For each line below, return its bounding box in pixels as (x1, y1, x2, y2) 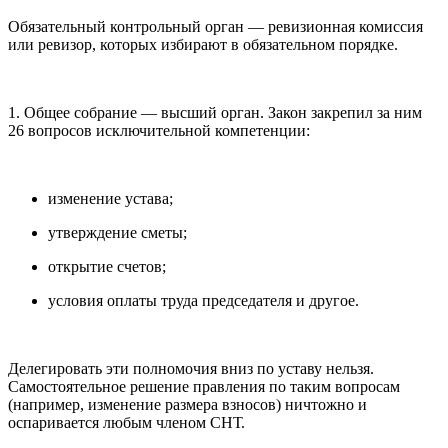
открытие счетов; (48, 258, 166, 276)
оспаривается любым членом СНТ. (8, 414, 245, 432)
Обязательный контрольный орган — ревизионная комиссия (8, 18, 423, 36)
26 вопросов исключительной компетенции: (8, 122, 310, 140)
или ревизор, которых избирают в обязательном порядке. (8, 36, 398, 54)
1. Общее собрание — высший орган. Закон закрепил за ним (8, 104, 422, 122)
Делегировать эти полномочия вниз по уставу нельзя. (8, 360, 374, 378)
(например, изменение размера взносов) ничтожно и (8, 396, 367, 414)
